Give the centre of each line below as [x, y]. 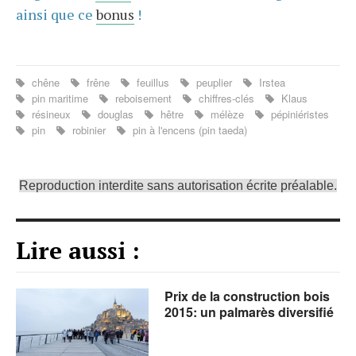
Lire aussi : [78, 250]
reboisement [143, 98]
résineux [51, 114]
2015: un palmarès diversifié [250, 312]
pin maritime [60, 98]
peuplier [214, 82]
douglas [116, 114]
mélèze [227, 114]
